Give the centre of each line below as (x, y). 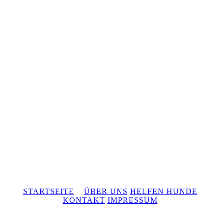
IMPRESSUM (132, 200)
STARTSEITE (48, 191)
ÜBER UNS (106, 191)
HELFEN (147, 191)
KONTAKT (84, 200)
